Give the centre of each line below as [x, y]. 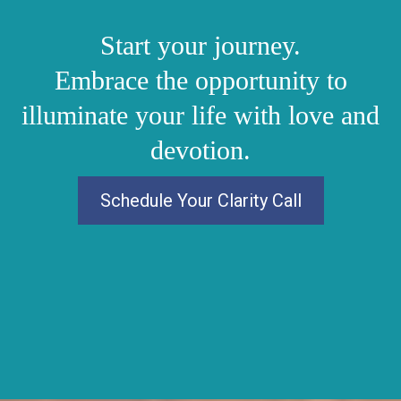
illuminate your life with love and [200, 115]
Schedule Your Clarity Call [200, 201]
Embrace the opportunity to [200, 81]
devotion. [200, 150]
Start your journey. [200, 46]
